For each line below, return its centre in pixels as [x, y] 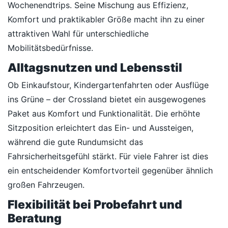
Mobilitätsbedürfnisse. [50, 48]
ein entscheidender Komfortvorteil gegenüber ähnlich [110, 170]
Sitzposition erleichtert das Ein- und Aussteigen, [101, 128]
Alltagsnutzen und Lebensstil [95, 68]
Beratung [35, 218]
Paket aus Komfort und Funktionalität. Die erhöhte [104, 113]
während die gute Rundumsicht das [75, 142]
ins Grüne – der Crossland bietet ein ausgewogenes [107, 99]
